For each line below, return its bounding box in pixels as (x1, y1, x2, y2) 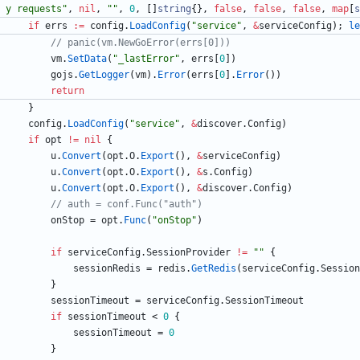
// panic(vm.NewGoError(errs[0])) (51, 37, 231, 49)
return (51, 85, 84, 97)
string (157, 3, 191, 15)
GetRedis (191, 263, 236, 275)
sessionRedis (73, 263, 141, 275)
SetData (67, 53, 107, 65)
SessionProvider (146, 247, 231, 259)
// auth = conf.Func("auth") (51, 198, 202, 211)
